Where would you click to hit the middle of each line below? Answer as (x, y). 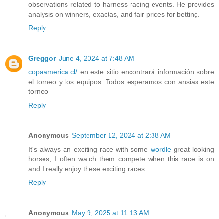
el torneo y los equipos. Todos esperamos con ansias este (121, 81)
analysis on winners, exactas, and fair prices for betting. (114, 14)
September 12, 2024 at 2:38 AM (121, 135)
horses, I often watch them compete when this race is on (121, 159)
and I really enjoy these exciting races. (88, 168)
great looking (193, 149)
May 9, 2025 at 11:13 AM (110, 212)
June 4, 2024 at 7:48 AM (97, 58)
